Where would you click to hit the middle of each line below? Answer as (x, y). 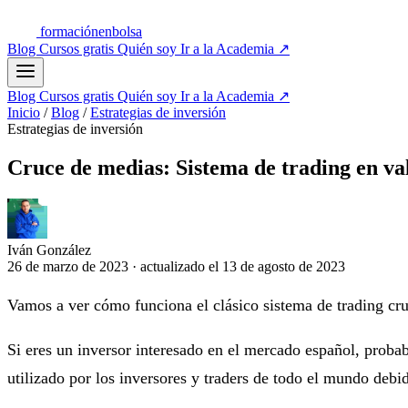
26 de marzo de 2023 (70, 266)
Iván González (49, 250)
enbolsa (120, 31)
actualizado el (181, 266)
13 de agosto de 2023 (284, 266)
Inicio (24, 112)
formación (69, 31)
